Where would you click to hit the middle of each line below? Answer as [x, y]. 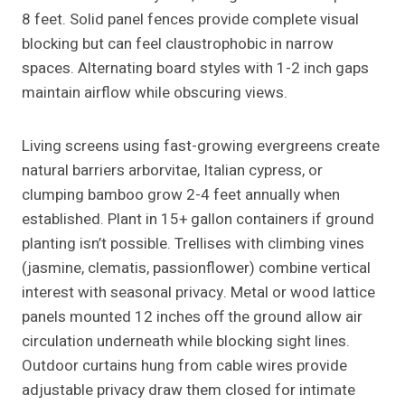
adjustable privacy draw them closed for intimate [188, 391]
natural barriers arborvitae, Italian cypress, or [172, 171]
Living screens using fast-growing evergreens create [201, 146]
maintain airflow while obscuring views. [155, 93]
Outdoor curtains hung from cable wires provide [184, 366]
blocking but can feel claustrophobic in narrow [178, 44]
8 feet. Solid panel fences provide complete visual [190, 20]
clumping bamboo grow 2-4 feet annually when [181, 195]
